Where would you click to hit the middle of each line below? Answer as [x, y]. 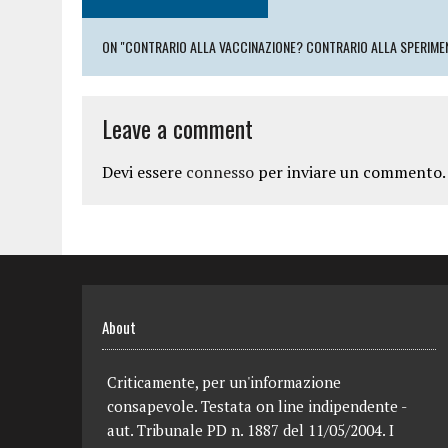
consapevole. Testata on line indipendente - [256, 406]
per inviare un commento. [350, 172]
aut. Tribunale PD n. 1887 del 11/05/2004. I [250, 430]
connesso [220, 172]
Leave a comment [177, 128]
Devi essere [144, 172]
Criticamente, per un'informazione [224, 382]
